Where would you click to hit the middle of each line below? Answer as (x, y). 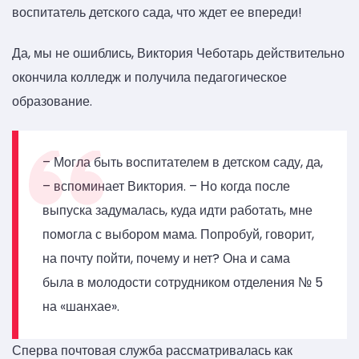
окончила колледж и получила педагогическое (149, 78)
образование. (52, 102)
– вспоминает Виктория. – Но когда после (166, 187)
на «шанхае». (81, 307)
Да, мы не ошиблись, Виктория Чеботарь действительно (178, 54)
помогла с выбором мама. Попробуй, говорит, (178, 235)
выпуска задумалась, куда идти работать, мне (177, 211)
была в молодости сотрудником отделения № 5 (183, 283)
